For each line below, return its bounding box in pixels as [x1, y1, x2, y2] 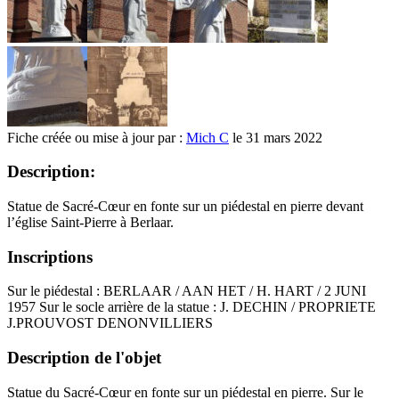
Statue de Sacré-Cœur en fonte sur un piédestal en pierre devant [7, 198, 363, 214]
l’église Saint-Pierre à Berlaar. [7, 214, 174, 230]
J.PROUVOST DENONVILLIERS [7, 315, 213, 331]
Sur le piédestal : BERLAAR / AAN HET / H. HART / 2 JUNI [7, 283, 366, 299]
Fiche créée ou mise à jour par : [7, 129, 186, 145]
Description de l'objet [7, 348, 161, 368]
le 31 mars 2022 [229, 129, 322, 145]
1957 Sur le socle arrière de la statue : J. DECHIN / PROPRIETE [7, 299, 376, 315]
